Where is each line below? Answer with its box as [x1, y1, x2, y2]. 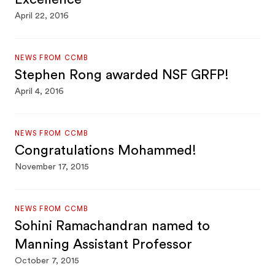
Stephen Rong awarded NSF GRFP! [15, 68, 230, 82]
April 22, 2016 [15, 12, 69, 20]
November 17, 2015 [15, 163, 90, 171]
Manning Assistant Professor [15, 238, 193, 251]
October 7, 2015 [15, 257, 80, 265]
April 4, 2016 [15, 87, 64, 96]
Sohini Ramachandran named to [15, 219, 211, 233]
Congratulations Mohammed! [15, 144, 197, 157]
